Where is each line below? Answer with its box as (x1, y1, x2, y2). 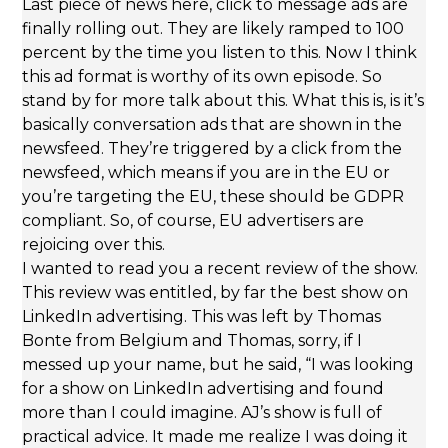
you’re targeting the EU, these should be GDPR (22, 187, 405, 207)
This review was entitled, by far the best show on (22, 283, 409, 303)
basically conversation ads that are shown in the (22, 115, 403, 135)
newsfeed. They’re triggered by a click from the (22, 139, 403, 159)
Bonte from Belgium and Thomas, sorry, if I (22, 331, 363, 351)
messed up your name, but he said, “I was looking (22, 355, 415, 375)
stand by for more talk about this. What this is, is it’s (22, 91, 425, 111)
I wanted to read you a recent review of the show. (22, 259, 419, 279)
